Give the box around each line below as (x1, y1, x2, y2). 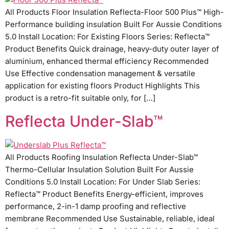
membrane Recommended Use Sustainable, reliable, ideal (5, 214, 215, 224)
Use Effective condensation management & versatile (5, 68, 195, 78)
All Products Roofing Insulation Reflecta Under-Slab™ (5, 152, 198, 163)
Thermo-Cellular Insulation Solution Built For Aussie (5, 165, 194, 175)
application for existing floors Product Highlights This (5, 80, 200, 90)
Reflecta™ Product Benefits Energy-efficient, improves (5, 189, 203, 199)
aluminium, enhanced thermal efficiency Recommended (5, 56, 209, 66)
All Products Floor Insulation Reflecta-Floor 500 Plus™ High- (5, 7, 224, 17)
